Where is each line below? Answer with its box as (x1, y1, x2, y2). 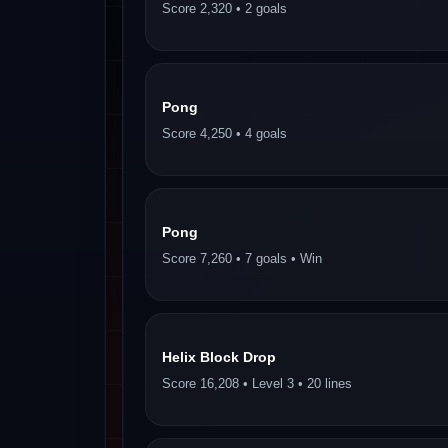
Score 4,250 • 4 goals (161, 125, 287, 141)
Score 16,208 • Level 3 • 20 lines (161, 375, 352, 391)
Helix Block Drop (161, 348, 276, 365)
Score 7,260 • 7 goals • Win (161, 250, 322, 266)
